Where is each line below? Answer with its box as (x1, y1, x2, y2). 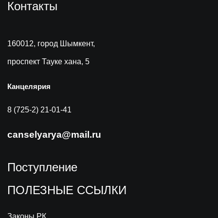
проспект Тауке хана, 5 (7, 57, 90, 66)
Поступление (7, 160, 77, 174)
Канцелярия (7, 82, 51, 91)
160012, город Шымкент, (7, 39, 95, 48)
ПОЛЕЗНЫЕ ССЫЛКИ (7, 183, 127, 197)
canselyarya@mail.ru (7, 129, 101, 140)
